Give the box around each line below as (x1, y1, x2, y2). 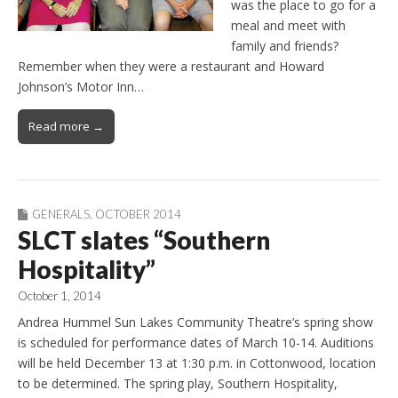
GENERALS (32, 206, 90, 221)
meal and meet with (231, 16, 346, 34)
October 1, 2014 (18, 288, 101, 303)
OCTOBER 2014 (95, 206, 181, 221)
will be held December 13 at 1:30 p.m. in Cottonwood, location (18, 354, 376, 372)
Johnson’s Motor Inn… (18, 77, 144, 95)
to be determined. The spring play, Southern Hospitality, (18, 375, 338, 393)
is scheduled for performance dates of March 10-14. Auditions (18, 334, 374, 352)
